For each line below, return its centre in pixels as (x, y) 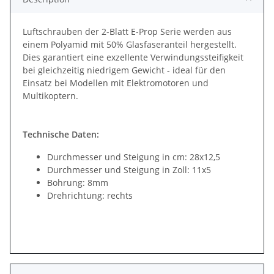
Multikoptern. (50, 95)
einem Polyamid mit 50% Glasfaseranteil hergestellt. (130, 44)
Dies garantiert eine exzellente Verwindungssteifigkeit (133, 57)
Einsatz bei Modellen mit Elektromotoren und (116, 83)
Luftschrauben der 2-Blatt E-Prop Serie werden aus (127, 31)
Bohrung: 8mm (78, 182)
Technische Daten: (61, 134)
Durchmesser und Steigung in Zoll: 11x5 (129, 169)
